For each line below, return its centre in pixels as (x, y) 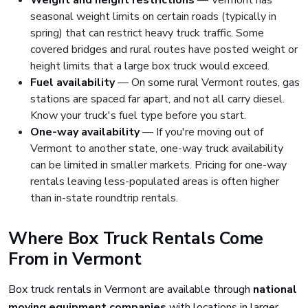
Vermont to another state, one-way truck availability (157, 148)
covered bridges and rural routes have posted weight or (164, 49)
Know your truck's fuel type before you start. (138, 115)
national (275, 289)
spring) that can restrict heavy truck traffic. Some (147, 33)
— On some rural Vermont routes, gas (207, 82)
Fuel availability (73, 82)
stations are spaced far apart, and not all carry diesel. (157, 99)
